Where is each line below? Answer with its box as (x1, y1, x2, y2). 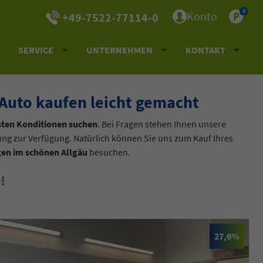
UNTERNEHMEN (86, 44, 153, 56)
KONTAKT (186, 44, 225, 56)
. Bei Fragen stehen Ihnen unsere (97, 118, 227, 130)
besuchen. (87, 146, 131, 158)
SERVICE (18, 44, 53, 56)
